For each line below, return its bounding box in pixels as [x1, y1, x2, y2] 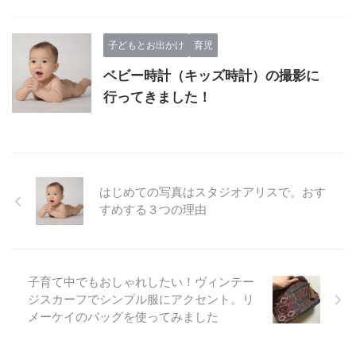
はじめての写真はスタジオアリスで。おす [99, 184, 326, 200]
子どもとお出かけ [108, 39, 184, 52]
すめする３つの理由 [99, 202, 207, 218]
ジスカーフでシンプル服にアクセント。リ [28, 292, 254, 308]
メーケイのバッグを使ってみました [28, 309, 219, 325]
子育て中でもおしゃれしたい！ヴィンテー [28, 274, 254, 290]
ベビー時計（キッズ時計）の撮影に [103, 68, 319, 84]
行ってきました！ [103, 89, 211, 106]
